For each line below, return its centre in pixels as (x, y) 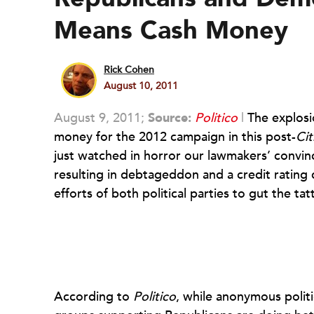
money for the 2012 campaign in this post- (175, 137)
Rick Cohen (129, 70)
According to (94, 297)
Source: (170, 118)
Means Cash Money (171, 30)
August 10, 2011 (141, 86)
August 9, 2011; (101, 118)
